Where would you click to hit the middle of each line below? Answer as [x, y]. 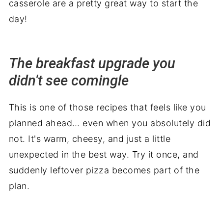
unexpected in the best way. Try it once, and [104, 154]
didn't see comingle [69, 80]
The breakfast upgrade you [92, 63]
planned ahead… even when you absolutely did [110, 123]
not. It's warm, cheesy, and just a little [90, 138]
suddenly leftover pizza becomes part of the [104, 170]
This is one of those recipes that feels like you [107, 107]
